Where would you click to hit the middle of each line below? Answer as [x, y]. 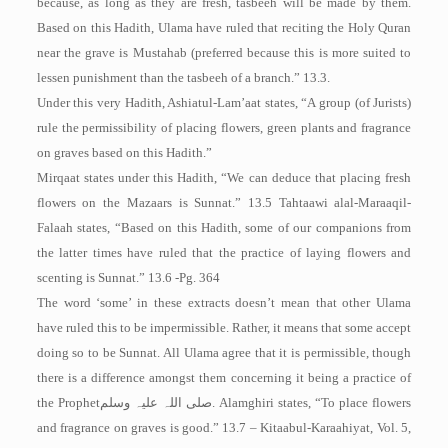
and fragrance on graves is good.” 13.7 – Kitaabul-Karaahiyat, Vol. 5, [224, 427]
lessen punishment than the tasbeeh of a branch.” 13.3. [183, 77]
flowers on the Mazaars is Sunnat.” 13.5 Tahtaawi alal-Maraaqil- [224, 202]
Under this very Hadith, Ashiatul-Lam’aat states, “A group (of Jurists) [224, 102]
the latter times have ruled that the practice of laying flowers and [224, 252]
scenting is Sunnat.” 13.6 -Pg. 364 [128, 277]
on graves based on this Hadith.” [124, 152]
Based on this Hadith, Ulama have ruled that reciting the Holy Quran [224, 27]
